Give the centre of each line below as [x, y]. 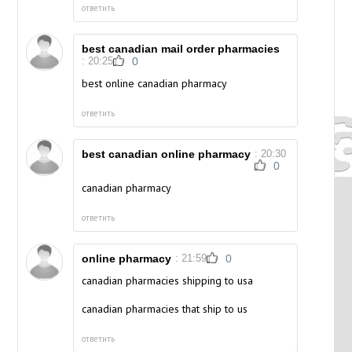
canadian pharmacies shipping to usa [168, 281]
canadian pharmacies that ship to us [165, 309]
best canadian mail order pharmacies [181, 49]
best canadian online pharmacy [167, 154]
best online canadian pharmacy [155, 84]
